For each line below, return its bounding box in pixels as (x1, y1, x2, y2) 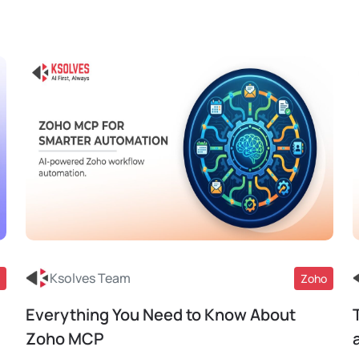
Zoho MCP (26, 328, 104, 349)
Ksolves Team (50, 269, 131, 287)
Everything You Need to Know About (26, 304, 296, 325)
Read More (137, 324, 202, 341)
